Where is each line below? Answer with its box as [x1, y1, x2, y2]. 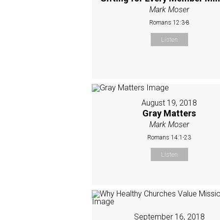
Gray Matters [142, 108, 196, 118]
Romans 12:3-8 [149, 19, 190, 26]
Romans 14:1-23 [147, 134, 192, 141]
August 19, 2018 [141, 98, 197, 108]
